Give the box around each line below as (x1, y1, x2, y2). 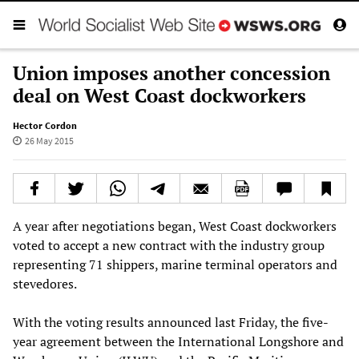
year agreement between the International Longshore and (13, 332, 344, 350)
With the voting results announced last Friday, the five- (13, 313, 329, 331)
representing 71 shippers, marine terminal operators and (13, 255, 337, 273)
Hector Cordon (13, 119, 77, 131)
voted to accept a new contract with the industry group (13, 236, 325, 254)
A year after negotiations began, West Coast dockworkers (13, 216, 337, 235)
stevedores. (13, 274, 77, 292)
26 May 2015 (24, 134, 74, 147)
